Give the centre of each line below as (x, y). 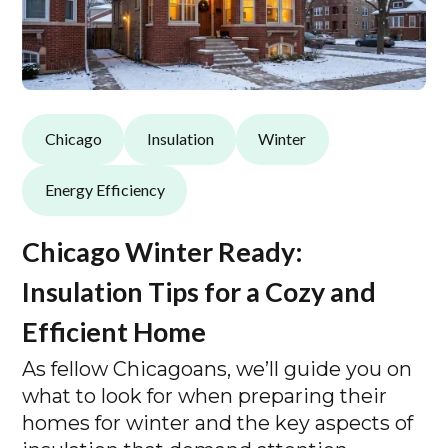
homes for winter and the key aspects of (218, 423)
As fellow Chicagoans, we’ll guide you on (217, 369)
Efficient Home (114, 331)
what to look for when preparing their (205, 396)
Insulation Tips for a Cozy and (199, 291)
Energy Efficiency (104, 190)
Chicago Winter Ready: (163, 251)
